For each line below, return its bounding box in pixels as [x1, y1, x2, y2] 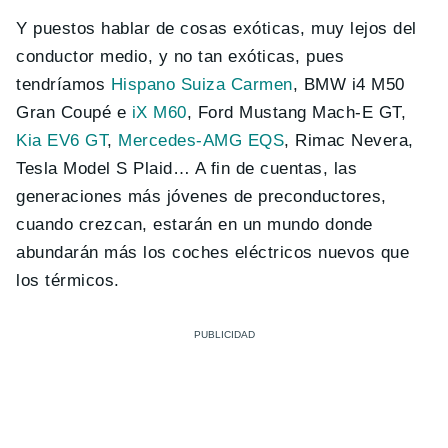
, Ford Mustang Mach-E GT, [186, 103, 407, 123]
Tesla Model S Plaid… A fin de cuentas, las [16, 159, 358, 179]
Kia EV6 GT [16, 131, 108, 151]
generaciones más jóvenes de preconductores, [16, 187, 387, 207]
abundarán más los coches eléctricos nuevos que [16, 243, 410, 263]
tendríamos [16, 75, 111, 95]
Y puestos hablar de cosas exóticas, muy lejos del [16, 19, 417, 39]
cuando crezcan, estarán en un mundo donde [16, 215, 373, 235]
